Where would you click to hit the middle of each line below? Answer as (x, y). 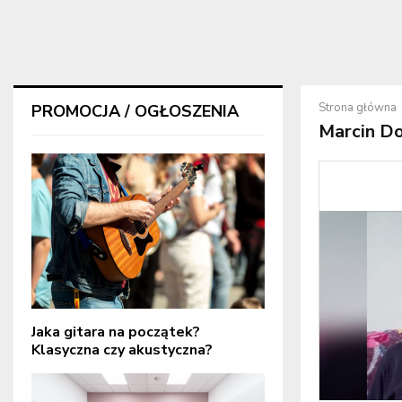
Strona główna (358, 108)
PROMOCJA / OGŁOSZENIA (135, 111)
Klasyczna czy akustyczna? (122, 350)
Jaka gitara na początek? (116, 332)
